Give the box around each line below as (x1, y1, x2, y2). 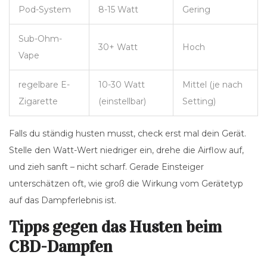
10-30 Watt (98, 79, 145, 91)
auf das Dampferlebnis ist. (9, 195, 116, 206)
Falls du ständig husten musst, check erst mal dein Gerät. (9, 128, 246, 139)
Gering (182, 4, 210, 15)
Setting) (182, 96, 216, 107)
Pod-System (18, 4, 71, 15)
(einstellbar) (98, 96, 146, 107)
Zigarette (18, 96, 58, 107)
